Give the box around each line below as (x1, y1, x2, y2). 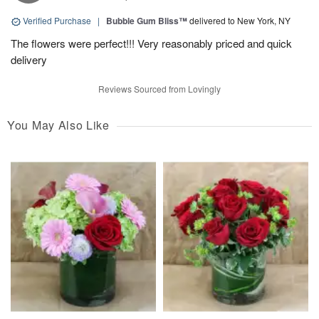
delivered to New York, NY (189, 14, 291, 27)
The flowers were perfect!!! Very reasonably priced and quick (11, 36, 292, 51)
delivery (11, 52, 47, 68)
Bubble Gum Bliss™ (106, 14, 187, 28)
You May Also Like (7, 117, 110, 134)
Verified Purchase (21, 14, 93, 27)
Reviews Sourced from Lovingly (98, 83, 221, 95)
